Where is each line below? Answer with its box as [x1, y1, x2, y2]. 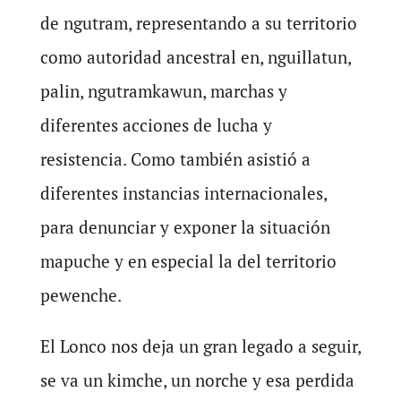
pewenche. [39, 283, 122, 306]
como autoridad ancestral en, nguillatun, [39, 45, 351, 68]
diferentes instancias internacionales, [39, 181, 327, 204]
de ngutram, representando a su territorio [39, 11, 357, 34]
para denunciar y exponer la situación [39, 215, 330, 238]
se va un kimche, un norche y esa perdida [39, 368, 354, 391]
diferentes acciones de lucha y [39, 113, 272, 136]
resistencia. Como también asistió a [39, 147, 311, 170]
